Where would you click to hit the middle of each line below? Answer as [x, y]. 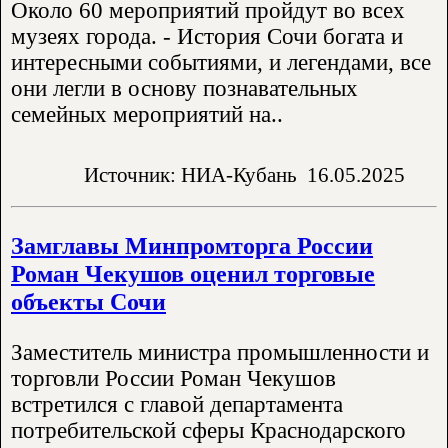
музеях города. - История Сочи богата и [207, 36]
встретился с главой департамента [177, 405]
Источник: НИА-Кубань [190, 175]
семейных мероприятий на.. [147, 114]
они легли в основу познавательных [184, 88]
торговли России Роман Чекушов [173, 379]
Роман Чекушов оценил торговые [193, 274]
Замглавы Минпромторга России [192, 246]
